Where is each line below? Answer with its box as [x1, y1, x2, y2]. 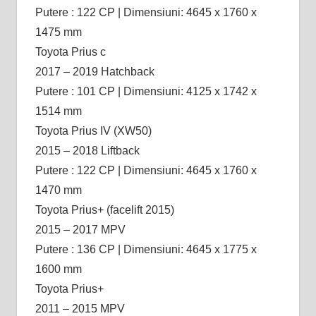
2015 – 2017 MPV [35, 223, 126, 236]
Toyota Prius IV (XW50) [35, 124, 152, 137]
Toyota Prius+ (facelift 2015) [35, 203, 174, 216]
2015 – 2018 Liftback [35, 144, 140, 157]
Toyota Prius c [35, 45, 106, 58]
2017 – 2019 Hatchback [35, 65, 154, 78]
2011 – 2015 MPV [35, 302, 125, 315]
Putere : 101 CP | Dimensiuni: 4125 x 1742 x [35, 85, 257, 97]
